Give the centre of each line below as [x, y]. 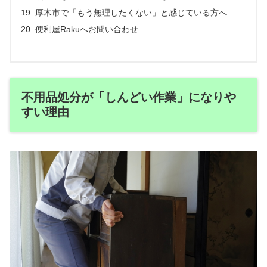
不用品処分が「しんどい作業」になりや [129, 97]
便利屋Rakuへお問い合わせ [87, 29]
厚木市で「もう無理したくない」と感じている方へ [131, 12]
